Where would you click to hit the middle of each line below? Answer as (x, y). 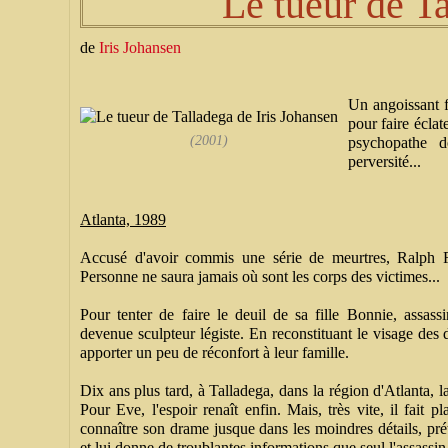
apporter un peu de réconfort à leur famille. (214, 352)
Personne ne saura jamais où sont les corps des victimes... (260, 276)
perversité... (384, 161)
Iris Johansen (140, 47)
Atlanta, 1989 (123, 219)
